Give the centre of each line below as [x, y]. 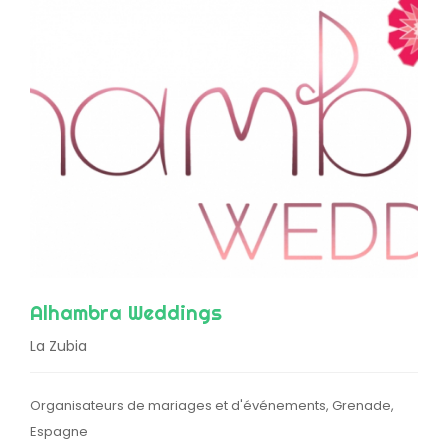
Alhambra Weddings [126, 313]
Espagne [59, 432]
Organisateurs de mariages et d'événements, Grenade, [212, 406]
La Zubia [58, 346]
